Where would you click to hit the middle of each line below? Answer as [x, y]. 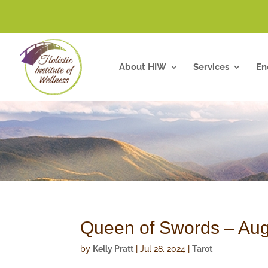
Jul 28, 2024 [163, 249]
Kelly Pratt [113, 249]
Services [211, 67]
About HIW [143, 67]
